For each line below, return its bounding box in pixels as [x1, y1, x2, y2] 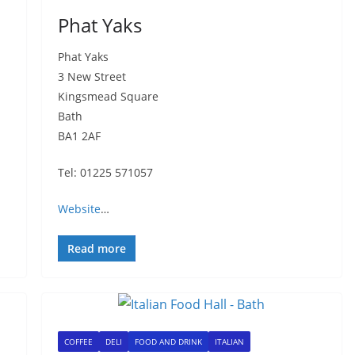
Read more [67, 241, 126, 256]
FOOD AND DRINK [134, 336, 202, 347]
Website [57, 201, 101, 216]
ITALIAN [214, 336, 244, 347]
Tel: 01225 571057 [57, 165, 153, 180]
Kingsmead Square [57, 89, 158, 104]
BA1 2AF [57, 128, 101, 143]
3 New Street [57, 69, 126, 84]
